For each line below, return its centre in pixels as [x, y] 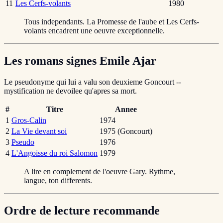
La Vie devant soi [39, 131]
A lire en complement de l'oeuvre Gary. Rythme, [100, 172]
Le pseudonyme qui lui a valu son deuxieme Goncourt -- [93, 82]
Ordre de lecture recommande [82, 211]
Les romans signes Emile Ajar [80, 61]
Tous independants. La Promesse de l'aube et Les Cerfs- [111, 22]
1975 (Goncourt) [126, 131]
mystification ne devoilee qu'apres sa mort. [70, 91]
